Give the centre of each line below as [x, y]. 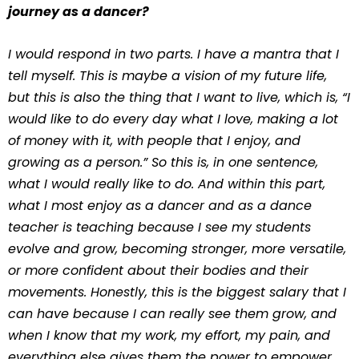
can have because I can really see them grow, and [172, 314]
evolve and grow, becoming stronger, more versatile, [177, 249]
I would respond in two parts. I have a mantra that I [173, 54]
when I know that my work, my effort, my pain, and [169, 335]
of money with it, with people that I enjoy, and [154, 141]
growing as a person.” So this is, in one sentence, [163, 162]
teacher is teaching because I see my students [159, 227]
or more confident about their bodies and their [158, 270]
